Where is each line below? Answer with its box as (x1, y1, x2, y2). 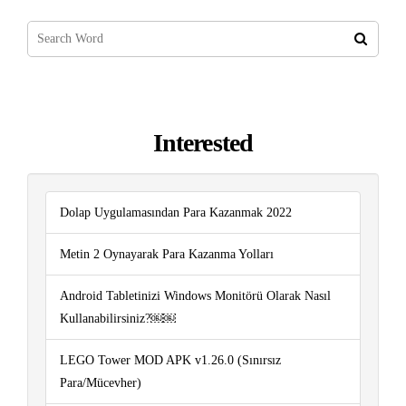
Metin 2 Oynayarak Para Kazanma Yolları (60, 247, 274, 262)
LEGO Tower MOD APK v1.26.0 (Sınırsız (60, 353, 281, 368)
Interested (152, 128, 254, 157)
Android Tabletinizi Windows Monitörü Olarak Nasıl (60, 289, 331, 304)
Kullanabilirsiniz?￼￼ (60, 312, 176, 326)
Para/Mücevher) (60, 376, 141, 391)
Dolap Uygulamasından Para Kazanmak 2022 (60, 206, 292, 220)
